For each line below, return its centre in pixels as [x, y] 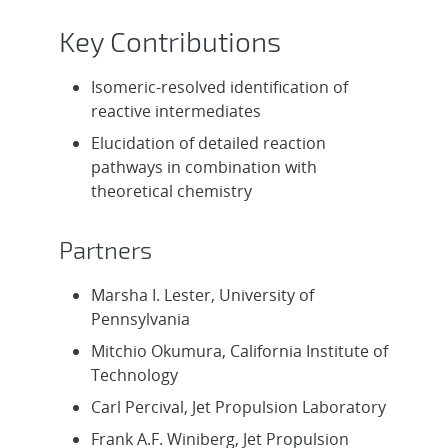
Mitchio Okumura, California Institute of [240, 350]
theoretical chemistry [172, 190]
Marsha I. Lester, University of [203, 294]
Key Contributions [170, 41]
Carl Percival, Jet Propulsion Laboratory [239, 406]
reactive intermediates [176, 110]
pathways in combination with [204, 166]
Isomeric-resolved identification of [220, 86]
